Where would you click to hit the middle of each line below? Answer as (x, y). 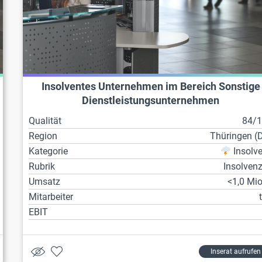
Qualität (45, 121)
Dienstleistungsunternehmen (151, 101)
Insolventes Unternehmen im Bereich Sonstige (151, 87)
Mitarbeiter (51, 197)
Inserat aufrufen (235, 252)
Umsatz (45, 182)
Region (43, 136)
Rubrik (42, 167)
